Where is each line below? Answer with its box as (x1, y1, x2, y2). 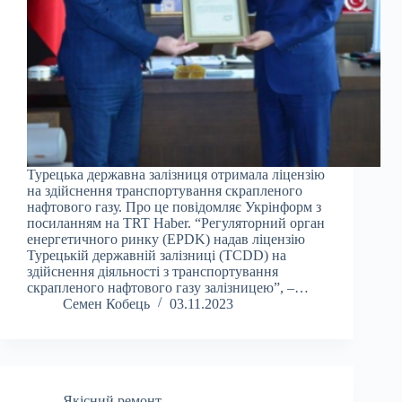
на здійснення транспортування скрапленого (27, 183, 302, 199)
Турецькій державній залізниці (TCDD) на (27, 248, 286, 264)
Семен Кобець (63, 296, 150, 312)
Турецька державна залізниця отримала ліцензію (27, 167, 325, 183)
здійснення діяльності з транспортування (27, 264, 278, 280)
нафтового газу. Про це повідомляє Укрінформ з (27, 199, 321, 215)
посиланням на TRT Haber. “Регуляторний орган (27, 215, 325, 232)
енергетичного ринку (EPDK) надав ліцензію (27, 232, 305, 248)
